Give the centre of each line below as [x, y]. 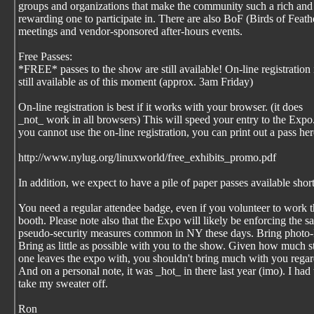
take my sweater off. [63, 284]
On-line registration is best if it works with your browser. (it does [161, 107]
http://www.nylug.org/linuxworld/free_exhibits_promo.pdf [147, 157]
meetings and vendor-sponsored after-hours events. [130, 31]
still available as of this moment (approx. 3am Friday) [136, 82]
